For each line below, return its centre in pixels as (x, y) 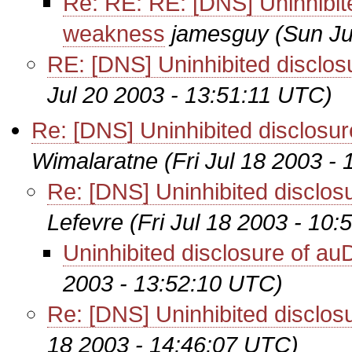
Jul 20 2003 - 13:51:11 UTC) (190, 95)
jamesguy (220, 33)
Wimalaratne (95, 161)
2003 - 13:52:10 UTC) (173, 283)
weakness (114, 33)
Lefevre (85, 222)
